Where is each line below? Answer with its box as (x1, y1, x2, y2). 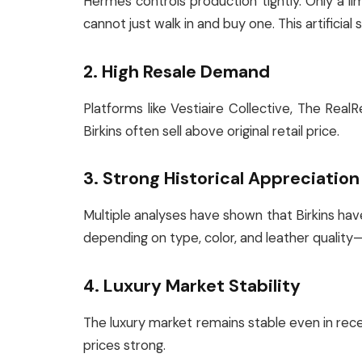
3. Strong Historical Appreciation (83, 167, 360, 191)
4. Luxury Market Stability (83, 275, 301, 298)
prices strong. (83, 337, 166, 355)
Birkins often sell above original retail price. (83, 122, 339, 140)
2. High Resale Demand (83, 60, 270, 83)
